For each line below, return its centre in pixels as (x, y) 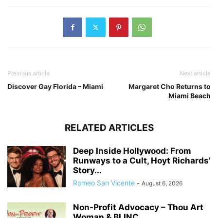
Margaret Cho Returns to (170, 86)
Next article (195, 73)
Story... (87, 170)
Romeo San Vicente (104, 182)
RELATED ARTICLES (109, 127)
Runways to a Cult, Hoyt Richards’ (142, 160)
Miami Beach (190, 95)
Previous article (28, 73)
